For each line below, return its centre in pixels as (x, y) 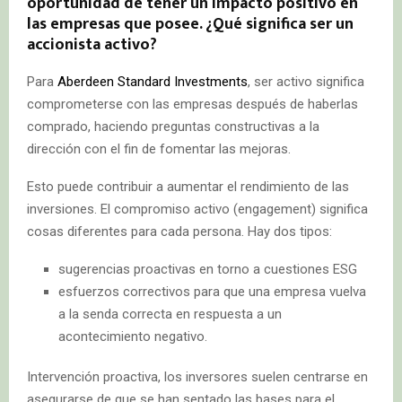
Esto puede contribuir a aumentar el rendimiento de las (188, 186)
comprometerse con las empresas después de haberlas (192, 104)
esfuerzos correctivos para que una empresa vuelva (212, 291)
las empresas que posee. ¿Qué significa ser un (190, 24)
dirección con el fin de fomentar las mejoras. (159, 149)
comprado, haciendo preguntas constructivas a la (173, 126)
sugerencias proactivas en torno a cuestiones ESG (208, 269)
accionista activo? (92, 44)
